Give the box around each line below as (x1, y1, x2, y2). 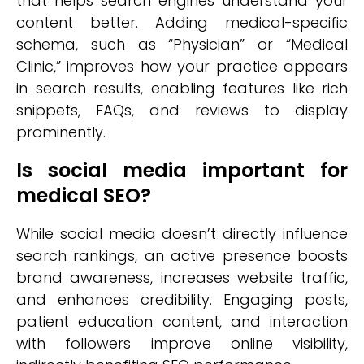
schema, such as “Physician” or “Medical (16, 34, 348, 54)
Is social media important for (16, 157, 348, 184)
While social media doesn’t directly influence (16, 223, 348, 244)
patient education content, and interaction (16, 311, 348, 331)
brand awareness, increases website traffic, (16, 267, 348, 288)
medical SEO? (16, 182, 151, 209)
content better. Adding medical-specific (16, 12, 348, 32)
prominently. (16, 122, 106, 142)
